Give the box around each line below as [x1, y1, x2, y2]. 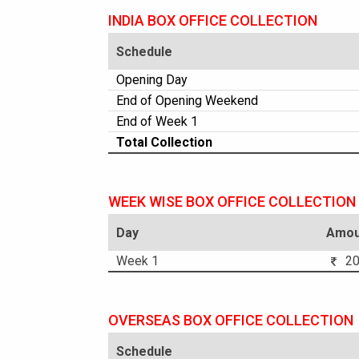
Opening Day [116, 72, 188, 87]
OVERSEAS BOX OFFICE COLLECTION [108, 312, 353, 329]
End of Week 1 [116, 114, 198, 129]
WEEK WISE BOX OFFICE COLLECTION [108, 193, 356, 210]
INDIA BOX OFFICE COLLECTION [108, 12, 317, 29]
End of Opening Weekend [116, 93, 258, 108]
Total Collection [116, 135, 212, 150]
